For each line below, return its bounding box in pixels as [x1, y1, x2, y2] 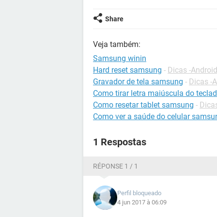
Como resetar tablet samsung [93, 100, 194, 109]
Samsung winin [93, 54, 146, 63]
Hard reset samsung [93, 65, 162, 75]
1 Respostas [93, 136, 146, 148]
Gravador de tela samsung [93, 77, 183, 86]
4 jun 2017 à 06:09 [117, 199, 167, 206]
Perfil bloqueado [117, 189, 161, 197]
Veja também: [93, 40, 140, 49]
